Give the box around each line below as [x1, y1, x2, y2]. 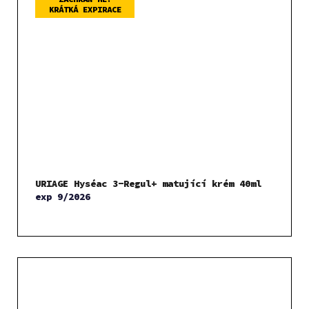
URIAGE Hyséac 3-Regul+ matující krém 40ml [35, 177, 261, 190]
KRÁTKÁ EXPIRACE [48, 4, 121, 15]
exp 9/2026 [35, 190, 90, 203]
